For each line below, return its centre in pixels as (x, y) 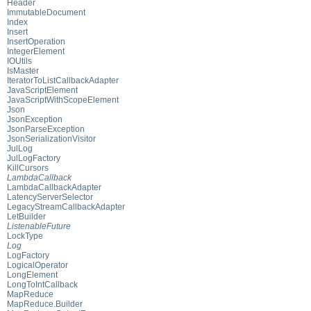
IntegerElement (36, 51)
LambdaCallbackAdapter (54, 187)
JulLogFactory (34, 158)
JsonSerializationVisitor (51, 138)
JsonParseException (46, 129)
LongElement (32, 275)
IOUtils (19, 61)
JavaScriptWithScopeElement (63, 100)
